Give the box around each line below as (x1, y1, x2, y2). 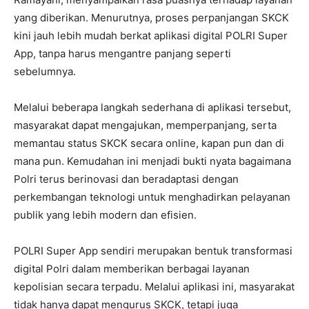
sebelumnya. (14, 65, 76, 78)
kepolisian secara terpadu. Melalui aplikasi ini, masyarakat (14, 280, 295, 293)
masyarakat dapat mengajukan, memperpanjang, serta (14, 119, 277, 132)
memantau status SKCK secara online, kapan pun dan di (14, 137, 284, 150)
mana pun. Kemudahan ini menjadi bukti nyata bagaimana (14, 154, 291, 168)
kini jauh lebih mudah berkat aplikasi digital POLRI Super (14, 29, 288, 42)
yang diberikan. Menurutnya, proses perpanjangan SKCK (14, 11, 289, 24)
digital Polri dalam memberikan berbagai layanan (14, 262, 250, 275)
